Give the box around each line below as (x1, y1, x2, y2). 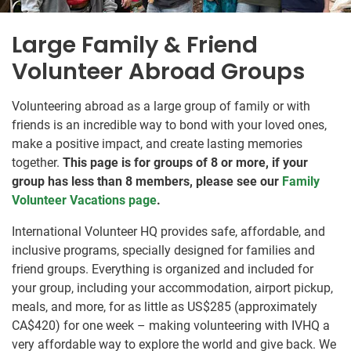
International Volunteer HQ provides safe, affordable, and (12, 224, 325, 239)
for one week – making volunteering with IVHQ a (60, 318, 330, 333)
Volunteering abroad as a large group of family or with (12, 99, 310, 114)
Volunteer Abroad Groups (12, 56, 305, 87)
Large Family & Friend (12, 29, 258, 60)
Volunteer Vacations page (12, 193, 157, 208)
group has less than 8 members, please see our (12, 174, 282, 189)
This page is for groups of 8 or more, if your (63, 155, 308, 170)
